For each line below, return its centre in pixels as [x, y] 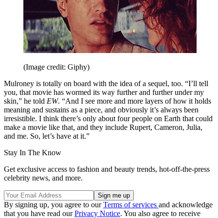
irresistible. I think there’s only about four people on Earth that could [108, 118]
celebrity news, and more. [43, 178]
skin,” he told [25, 101]
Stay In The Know [33, 152]
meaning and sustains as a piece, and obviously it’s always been [101, 109]
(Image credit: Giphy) [56, 67]
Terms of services [131, 204]
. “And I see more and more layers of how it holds [135, 101]
